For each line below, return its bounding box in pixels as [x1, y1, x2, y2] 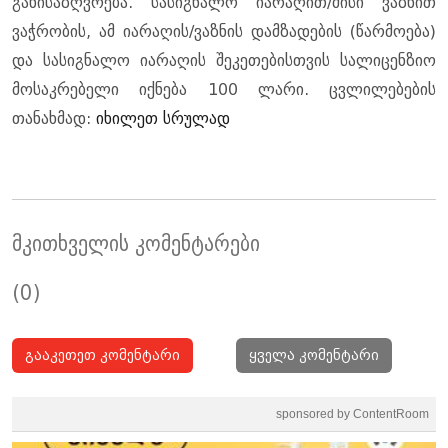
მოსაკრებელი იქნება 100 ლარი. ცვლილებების [12, 79, 436, 99]
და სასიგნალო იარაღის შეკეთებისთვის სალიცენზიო [12, 50, 436, 70]
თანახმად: [12, 108, 96, 128]
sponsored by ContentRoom [276, 406, 429, 421]
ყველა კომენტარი [249, 346, 379, 364]
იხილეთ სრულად [96, 108, 230, 128]
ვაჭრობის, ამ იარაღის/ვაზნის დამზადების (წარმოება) [12, 21, 436, 41]
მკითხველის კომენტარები [12, 230, 260, 257]
